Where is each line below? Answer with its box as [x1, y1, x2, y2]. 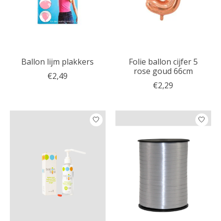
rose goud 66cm [133, 65, 193, 76]
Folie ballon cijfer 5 [128, 56, 198, 67]
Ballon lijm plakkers [21, 56, 94, 67]
